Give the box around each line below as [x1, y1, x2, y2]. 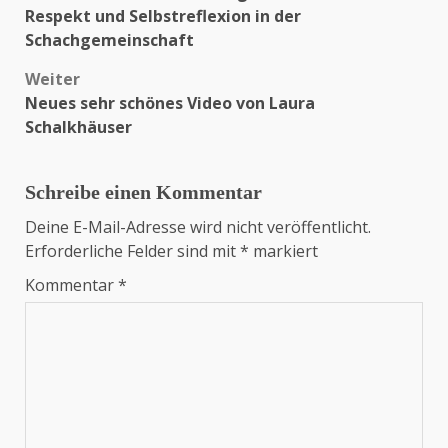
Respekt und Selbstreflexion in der [25, 5, 301, 27]
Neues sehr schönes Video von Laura [25, 92, 315, 114]
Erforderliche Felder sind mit [25, 240, 240, 262]
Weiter [25, 68, 80, 90]
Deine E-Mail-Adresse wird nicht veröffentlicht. [25, 216, 371, 238]
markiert [249, 240, 318, 262]
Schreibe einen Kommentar [25, 181, 262, 203]
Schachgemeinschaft [25, 29, 194, 51]
